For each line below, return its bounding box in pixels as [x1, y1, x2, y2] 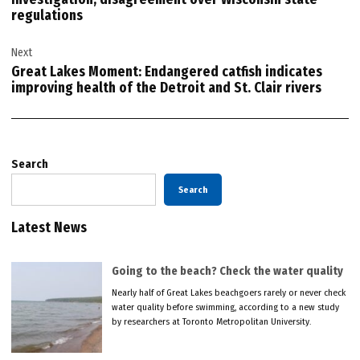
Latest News [11, 219, 88, 237]
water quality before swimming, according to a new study [112, 301, 340, 313]
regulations [11, 7, 84, 25]
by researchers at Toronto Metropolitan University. [112, 315, 312, 327]
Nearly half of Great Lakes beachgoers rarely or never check [112, 286, 346, 298]
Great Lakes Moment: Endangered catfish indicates [11, 63, 323, 80]
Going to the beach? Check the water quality [112, 264, 344, 279]
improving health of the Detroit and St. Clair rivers [11, 79, 322, 96]
